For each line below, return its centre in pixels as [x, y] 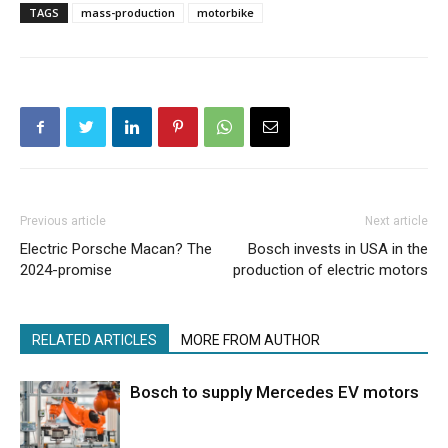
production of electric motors [330, 270]
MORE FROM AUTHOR [250, 340]
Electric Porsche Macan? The [116, 249]
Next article [396, 221]
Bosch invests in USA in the [338, 249]
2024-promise [66, 270]
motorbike [225, 13]
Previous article [63, 221]
